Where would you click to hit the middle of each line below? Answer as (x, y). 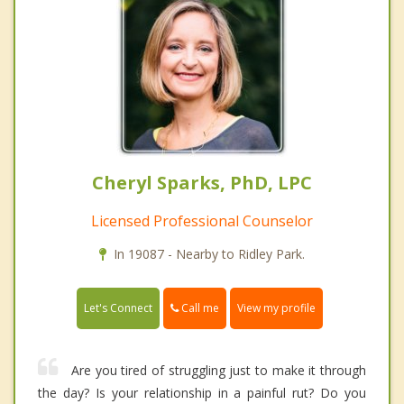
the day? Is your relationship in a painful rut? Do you (202, 393)
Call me (199, 308)
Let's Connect (118, 308)
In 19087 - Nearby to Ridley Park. (209, 254)
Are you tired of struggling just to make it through (219, 371)
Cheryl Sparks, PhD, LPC (202, 183)
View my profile (276, 308)
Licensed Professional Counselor (202, 221)
